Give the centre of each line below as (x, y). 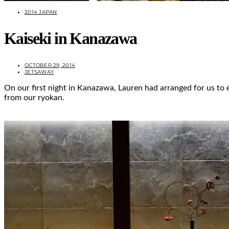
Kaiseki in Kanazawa (71, 38)
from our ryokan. (34, 97)
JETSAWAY (39, 72)
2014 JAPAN (41, 12)
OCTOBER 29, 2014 (50, 65)
